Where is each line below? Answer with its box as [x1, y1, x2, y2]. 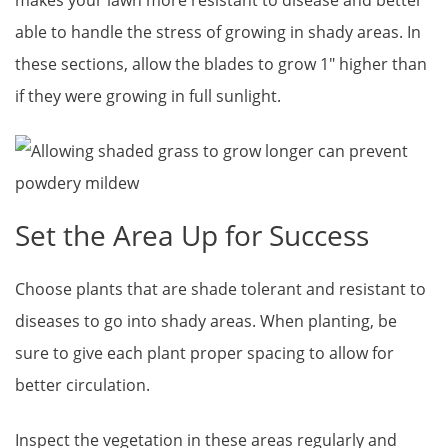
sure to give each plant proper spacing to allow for [15, 342, 394, 365]
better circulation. [15, 374, 150, 397]
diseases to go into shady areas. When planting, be [15, 310, 397, 333]
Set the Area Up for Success [15, 216, 369, 255]
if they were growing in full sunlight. [15, 85, 281, 108]
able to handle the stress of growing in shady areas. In [15, 21, 421, 44]
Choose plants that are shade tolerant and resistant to [15, 278, 426, 301]
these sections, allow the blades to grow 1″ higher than [15, 53, 427, 76]
